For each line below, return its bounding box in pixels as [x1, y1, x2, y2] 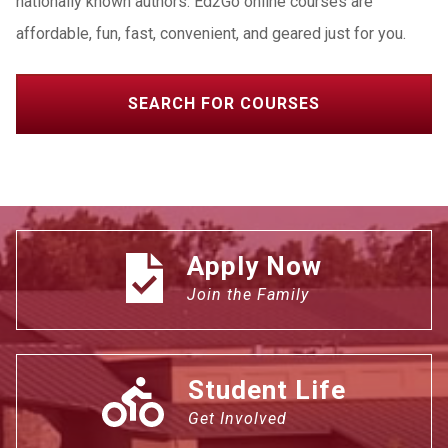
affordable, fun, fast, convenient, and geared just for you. [16, 24, 406, 43]
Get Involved [188, 409, 288, 428]
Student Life [188, 375, 347, 405]
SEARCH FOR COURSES [128, 94, 320, 113]
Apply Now [187, 251, 323, 281]
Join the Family [187, 285, 310, 304]
